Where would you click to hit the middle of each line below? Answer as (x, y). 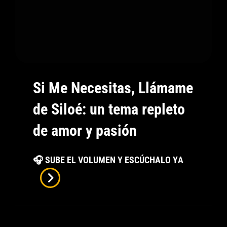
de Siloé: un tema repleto (109, 109)
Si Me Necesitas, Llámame (113, 88)
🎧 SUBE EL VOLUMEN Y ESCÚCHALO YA (108, 160)
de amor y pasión (85, 130)
